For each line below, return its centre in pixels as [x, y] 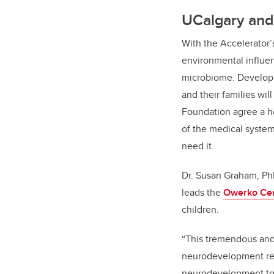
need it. [198, 146]
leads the [202, 192]
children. [200, 209]
